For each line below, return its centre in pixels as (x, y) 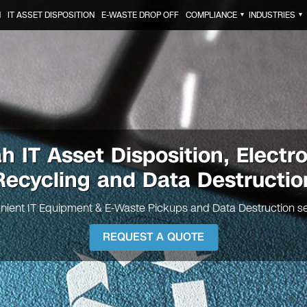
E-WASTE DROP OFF (140, 15)
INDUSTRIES (272, 15)
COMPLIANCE (211, 15)
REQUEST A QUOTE (153, 237)
